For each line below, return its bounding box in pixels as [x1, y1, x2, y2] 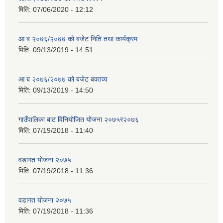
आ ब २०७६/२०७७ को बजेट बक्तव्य [18, 75, 108, 84]
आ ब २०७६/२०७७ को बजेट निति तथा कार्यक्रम [18, 35, 137, 43]
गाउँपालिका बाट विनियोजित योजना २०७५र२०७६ [18, 115, 139, 124]
